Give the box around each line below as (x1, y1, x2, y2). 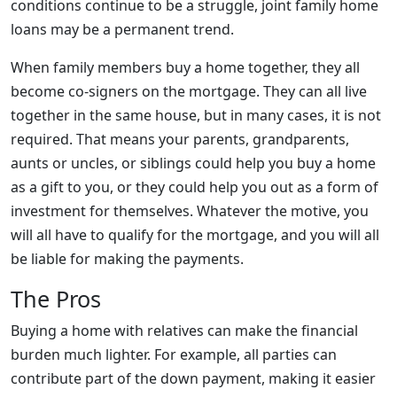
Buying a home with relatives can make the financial (11, 321, 358, 340)
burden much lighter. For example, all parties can (11, 345, 337, 364)
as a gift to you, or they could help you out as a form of (11, 177, 378, 197)
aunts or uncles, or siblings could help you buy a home (11, 153, 376, 173)
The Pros (11, 284, 101, 314)
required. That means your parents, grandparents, (11, 129, 349, 149)
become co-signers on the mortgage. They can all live (11, 82, 367, 101)
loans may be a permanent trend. (11, 19, 234, 39)
